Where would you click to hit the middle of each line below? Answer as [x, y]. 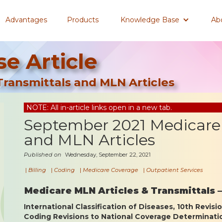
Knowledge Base [150, 20]
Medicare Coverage [111, 170]
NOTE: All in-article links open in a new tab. [99, 107]
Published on [43, 154]
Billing [37, 170]
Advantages [26, 20]
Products [83, 20]
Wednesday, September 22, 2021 [108, 154]
